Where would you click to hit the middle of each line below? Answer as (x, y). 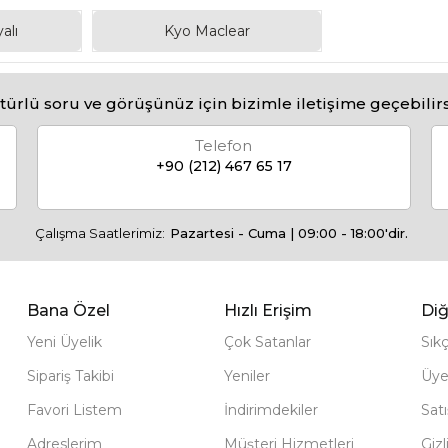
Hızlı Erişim (267, 310)
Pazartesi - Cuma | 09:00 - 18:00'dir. (289, 233)
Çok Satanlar (267, 342)
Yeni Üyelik (65, 342)
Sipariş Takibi (71, 376)
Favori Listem (75, 410)
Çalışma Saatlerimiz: (100, 233)
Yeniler (246, 376)
